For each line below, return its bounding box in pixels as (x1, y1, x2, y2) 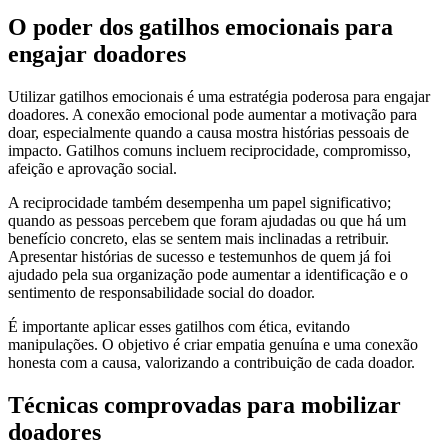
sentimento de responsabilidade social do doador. (8, 284, 315, 302)
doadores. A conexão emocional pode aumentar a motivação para (8, 106, 417, 124)
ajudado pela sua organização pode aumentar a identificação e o (8, 266, 408, 284)
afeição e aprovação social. (8, 160, 177, 178)
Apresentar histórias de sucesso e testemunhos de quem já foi (8, 248, 391, 266)
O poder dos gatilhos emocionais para (8, 14, 393, 41)
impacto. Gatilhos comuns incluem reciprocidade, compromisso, (8, 142, 411, 160)
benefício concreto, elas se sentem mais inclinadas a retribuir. (8, 230, 389, 248)
